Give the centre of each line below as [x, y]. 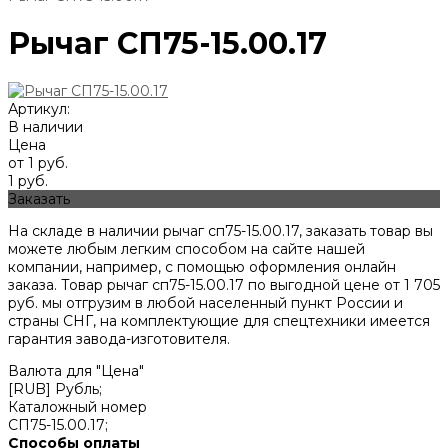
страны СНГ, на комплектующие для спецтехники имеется [219, 321]
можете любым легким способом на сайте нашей [186, 249]
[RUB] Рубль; [55, 389]
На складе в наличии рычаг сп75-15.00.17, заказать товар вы [220, 231]
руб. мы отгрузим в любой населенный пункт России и [205, 303]
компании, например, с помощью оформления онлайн [202, 267]
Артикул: [39, 109]
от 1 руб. [38, 163]
